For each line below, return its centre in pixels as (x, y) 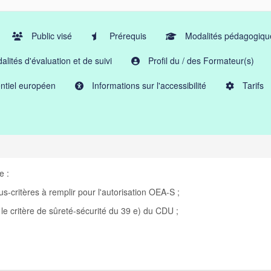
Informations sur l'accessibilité (148, 85)
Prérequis (127, 36)
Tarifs (252, 85)
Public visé (51, 36)
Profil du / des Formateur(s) (200, 60)
